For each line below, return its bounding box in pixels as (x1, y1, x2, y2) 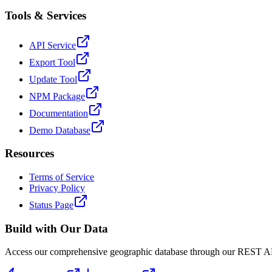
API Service (29, 39, 76, 50)
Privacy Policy (29, 183, 85, 193)
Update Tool (29, 73, 77, 84)
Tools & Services (5, 8, 86, 22)
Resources (5, 147, 54, 160)
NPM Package (29, 90, 85, 101)
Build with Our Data (5, 222, 108, 235)
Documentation (29, 107, 88, 118)
